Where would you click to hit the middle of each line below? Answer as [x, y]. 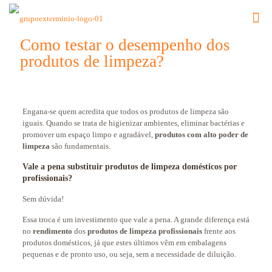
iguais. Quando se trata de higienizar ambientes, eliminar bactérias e [133, 123]
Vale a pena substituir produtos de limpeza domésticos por [129, 167]
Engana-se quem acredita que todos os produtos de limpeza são [125, 111]
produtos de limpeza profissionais [144, 231]
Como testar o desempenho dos [125, 45]
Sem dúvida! [44, 199]
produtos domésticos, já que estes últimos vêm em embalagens [124, 243]
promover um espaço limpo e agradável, [88, 134]
